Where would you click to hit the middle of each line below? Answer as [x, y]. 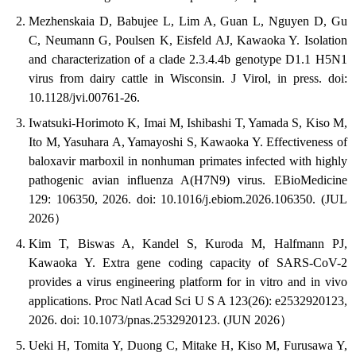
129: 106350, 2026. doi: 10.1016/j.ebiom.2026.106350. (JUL [188, 199]
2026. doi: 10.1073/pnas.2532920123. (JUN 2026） [161, 320]
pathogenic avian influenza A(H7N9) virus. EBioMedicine [188, 180]
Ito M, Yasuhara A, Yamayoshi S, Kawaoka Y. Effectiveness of [188, 142]
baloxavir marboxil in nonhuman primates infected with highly [188, 161]
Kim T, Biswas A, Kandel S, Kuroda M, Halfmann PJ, [188, 244]
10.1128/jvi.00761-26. [85, 98]
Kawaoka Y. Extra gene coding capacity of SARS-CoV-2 [188, 263]
